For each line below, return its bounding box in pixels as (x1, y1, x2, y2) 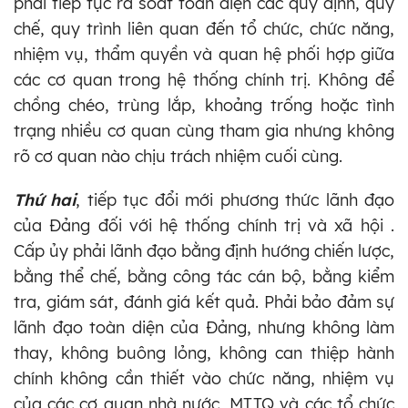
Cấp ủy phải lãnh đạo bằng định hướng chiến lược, (14, 240, 394, 261)
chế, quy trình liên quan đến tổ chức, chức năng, (14, 17, 394, 39)
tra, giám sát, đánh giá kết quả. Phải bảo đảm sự (14, 291, 394, 312)
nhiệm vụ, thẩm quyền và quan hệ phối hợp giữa (14, 43, 394, 65)
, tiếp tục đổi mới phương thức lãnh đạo (76, 189, 395, 210)
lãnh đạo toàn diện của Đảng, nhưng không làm (14, 316, 394, 338)
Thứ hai (14, 189, 76, 210)
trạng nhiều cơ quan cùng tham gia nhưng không (14, 119, 394, 141)
